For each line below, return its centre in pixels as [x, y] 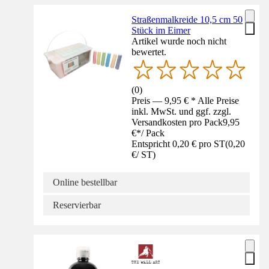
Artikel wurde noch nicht [179, 41]
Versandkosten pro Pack [177, 122]
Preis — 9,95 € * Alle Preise [186, 100]
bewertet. [149, 52]
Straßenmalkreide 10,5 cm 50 [187, 19]
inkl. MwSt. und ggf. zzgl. [182, 111]
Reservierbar [77, 205]
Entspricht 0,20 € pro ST [179, 144]
